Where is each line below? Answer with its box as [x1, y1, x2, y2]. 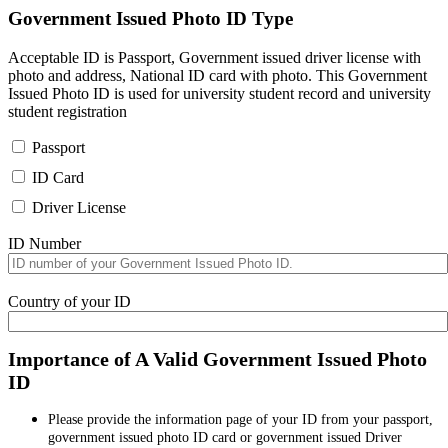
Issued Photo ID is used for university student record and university [8, 84, 431, 102]
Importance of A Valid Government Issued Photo [8, 348, 427, 370]
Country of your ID [8, 293, 131, 310]
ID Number [8, 235, 81, 253]
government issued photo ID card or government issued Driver [48, 430, 402, 445]
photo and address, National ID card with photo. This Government [8, 66, 427, 84]
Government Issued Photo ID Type [8, 7, 293, 29]
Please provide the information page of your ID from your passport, [48, 412, 433, 427]
